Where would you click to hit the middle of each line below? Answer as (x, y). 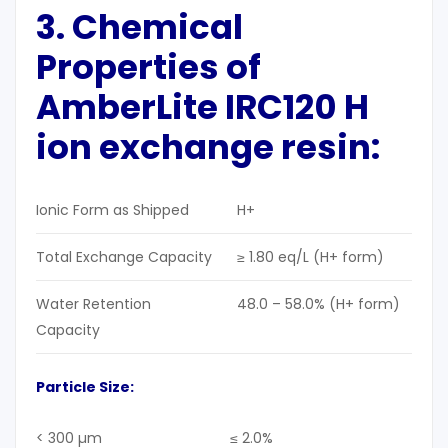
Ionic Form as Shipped (112, 210)
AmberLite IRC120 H (202, 107)
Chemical (157, 27)
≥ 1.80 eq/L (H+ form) (310, 257)
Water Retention (93, 304)
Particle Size (83, 387)
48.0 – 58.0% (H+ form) (318, 304)
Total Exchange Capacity (124, 257)
